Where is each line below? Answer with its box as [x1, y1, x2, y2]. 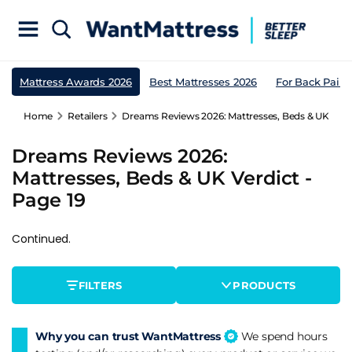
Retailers [68, 109, 108, 122]
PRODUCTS [233, 278, 296, 291]
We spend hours [237, 328, 328, 343]
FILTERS [78, 278, 123, 291]
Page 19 [12, 188, 86, 211]
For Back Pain [276, 75, 346, 88]
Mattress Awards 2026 [20, 75, 132, 88]
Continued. [12, 230, 71, 247]
